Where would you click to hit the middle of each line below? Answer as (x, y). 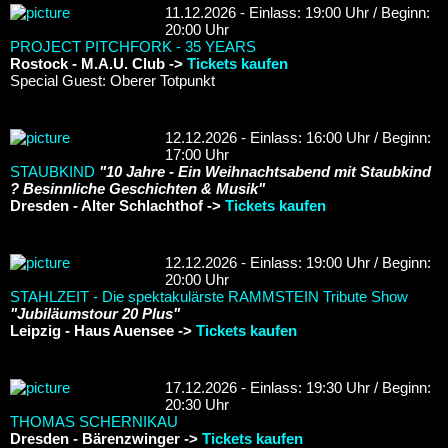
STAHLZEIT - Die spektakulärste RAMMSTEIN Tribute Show (209, 296)
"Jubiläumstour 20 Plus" (95, 313)
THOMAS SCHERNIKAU (94, 421)
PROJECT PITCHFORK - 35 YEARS (133, 46)
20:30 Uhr (197, 404)
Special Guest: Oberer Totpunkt (112, 80)
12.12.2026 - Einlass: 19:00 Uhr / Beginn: (298, 262)
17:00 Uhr (197, 154)
